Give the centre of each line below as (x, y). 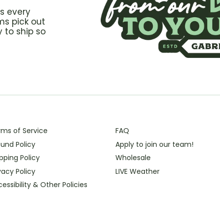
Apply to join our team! (154, 144)
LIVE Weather (137, 171)
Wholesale (133, 158)
